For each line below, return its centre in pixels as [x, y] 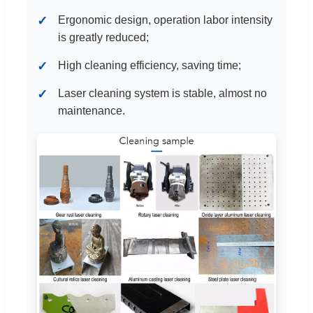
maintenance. [92, 111]
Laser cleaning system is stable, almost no [162, 94]
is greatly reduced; [103, 38]
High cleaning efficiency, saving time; [150, 66]
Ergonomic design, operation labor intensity [165, 20]
